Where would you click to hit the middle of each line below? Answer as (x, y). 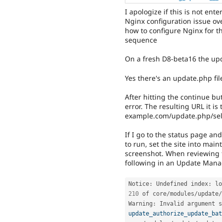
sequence (141, 40)
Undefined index (180, 184)
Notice (139, 184)
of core (153, 194)
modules (182, 194)
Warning (140, 204)
